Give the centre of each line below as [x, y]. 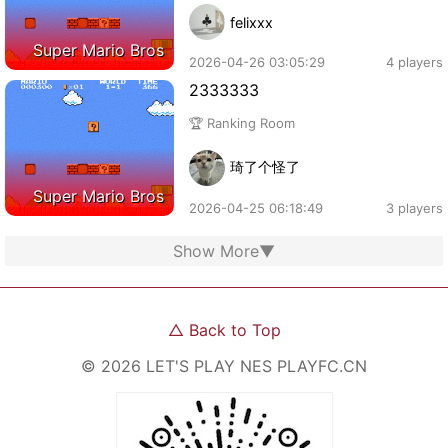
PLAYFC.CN [322, 365]
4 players [414, 61]
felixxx [252, 22]
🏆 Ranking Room [242, 122]
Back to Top [234, 329]
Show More [216, 250]
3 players [414, 207]
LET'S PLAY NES [209, 365]
